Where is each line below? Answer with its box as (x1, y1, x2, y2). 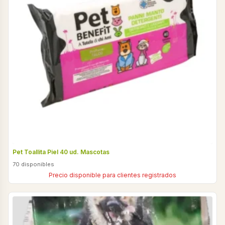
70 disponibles (13, 160, 54, 168)
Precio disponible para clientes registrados (49, 171, 176, 179)
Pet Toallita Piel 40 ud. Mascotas (13, 148, 109, 156)
